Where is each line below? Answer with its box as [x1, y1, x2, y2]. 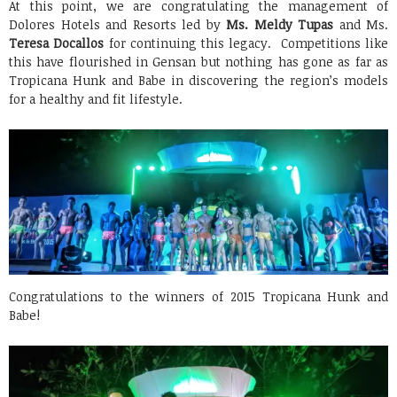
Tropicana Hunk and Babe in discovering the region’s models [9, 71, 388, 89]
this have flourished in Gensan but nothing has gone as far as [9, 52, 388, 70]
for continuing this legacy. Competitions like [104, 34, 388, 51]
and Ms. [333, 15, 388, 33]
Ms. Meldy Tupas [226, 15, 333, 33]
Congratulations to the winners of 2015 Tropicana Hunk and [9, 287, 388, 305]
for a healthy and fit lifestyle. [9, 90, 183, 107]
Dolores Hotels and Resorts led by [9, 15, 226, 33]
